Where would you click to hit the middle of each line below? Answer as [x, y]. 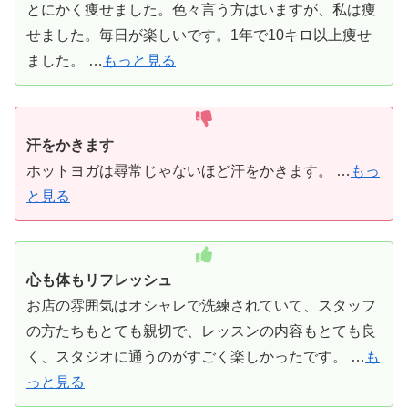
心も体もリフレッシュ [99, 280]
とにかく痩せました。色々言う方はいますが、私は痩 [201, 10]
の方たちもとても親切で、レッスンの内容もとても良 [201, 331]
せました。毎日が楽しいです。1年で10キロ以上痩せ [199, 36]
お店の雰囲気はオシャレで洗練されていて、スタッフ [201, 306]
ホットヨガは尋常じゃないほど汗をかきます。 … [189, 170]
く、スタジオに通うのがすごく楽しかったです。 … [196, 357]
